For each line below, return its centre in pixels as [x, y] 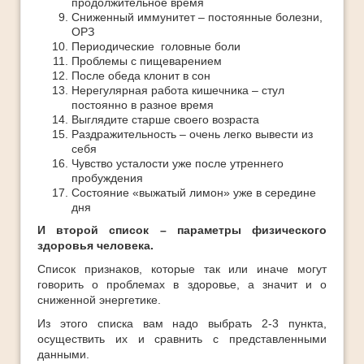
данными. [63, 354]
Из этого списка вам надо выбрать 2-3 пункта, [182, 323]
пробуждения [107, 178]
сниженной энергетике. [99, 300]
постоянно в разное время [143, 105]
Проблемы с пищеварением [147, 61]
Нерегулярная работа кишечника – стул [178, 90]
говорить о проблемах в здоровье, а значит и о [182, 284]
